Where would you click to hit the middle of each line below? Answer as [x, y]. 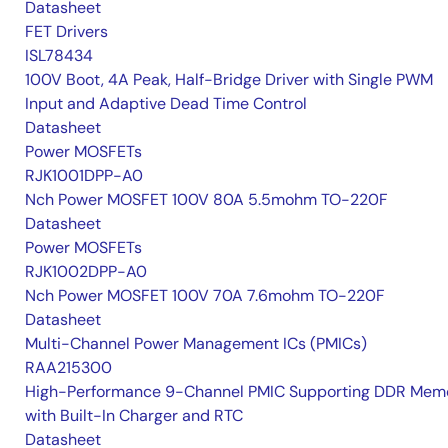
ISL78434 [59, 55]
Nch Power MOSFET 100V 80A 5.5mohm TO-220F [206, 199]
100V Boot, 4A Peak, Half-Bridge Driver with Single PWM [229, 79]
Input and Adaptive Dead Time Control [166, 103]
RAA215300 [68, 367]
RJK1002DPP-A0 [86, 271]
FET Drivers [66, 31]
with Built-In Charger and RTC [134, 415]
